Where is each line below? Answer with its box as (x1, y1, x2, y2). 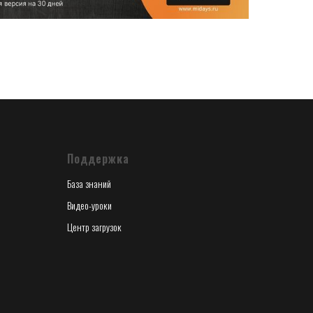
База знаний (67, 176, 111, 191)
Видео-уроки (67, 198, 112, 212)
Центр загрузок (67, 219, 122, 234)
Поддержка (67, 150, 129, 167)
